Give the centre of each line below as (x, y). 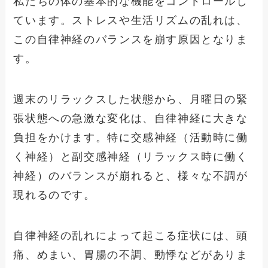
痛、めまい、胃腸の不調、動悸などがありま (131, 255)
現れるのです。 (54, 195)
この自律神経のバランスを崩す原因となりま (131, 40)
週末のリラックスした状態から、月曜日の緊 (131, 99)
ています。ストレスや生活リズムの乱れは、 (131, 21)
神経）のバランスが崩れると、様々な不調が (131, 176)
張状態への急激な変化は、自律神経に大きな (131, 118)
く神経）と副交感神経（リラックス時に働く (131, 156)
